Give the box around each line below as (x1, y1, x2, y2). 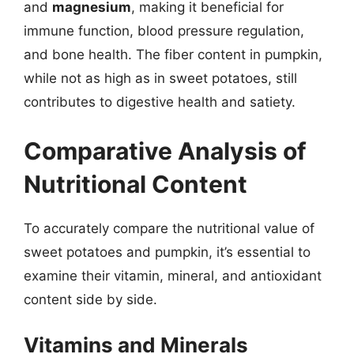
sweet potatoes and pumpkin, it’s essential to (24, 243, 311, 260)
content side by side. (24, 291, 157, 307)
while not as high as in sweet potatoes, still (24, 70, 297, 86)
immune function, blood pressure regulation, (24, 23, 304, 39)
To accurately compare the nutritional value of (24, 220, 314, 236)
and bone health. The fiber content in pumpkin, (24, 47, 322, 62)
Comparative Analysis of (24, 136, 307, 165)
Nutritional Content (24, 169, 247, 198)
